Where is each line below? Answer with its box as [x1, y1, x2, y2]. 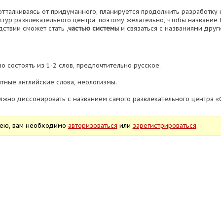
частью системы [68, 24, 119, 33]
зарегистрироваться [132, 121, 196, 130]
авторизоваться [68, 121, 117, 130]
